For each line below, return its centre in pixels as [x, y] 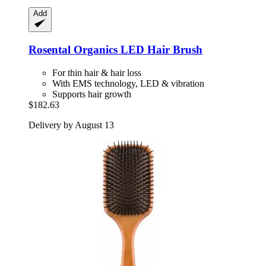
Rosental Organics [73, 49]
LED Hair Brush [160, 49]
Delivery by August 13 [71, 125]
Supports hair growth [92, 94]
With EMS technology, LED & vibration [128, 83]
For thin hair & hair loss [97, 72]
